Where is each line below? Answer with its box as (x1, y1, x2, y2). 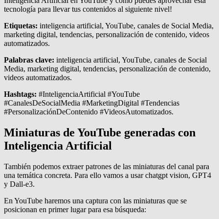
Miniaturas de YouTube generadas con (4, 126, 196, 139)
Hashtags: (4, 90, 37, 99)
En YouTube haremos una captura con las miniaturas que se (4, 196, 187, 205)
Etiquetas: (4, 22, 38, 30)
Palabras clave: (4, 56, 54, 65)
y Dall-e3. (4, 179, 35, 188)
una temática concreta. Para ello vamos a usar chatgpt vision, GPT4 (4, 171, 211, 179)
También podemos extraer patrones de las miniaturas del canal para (4, 162, 209, 171)
